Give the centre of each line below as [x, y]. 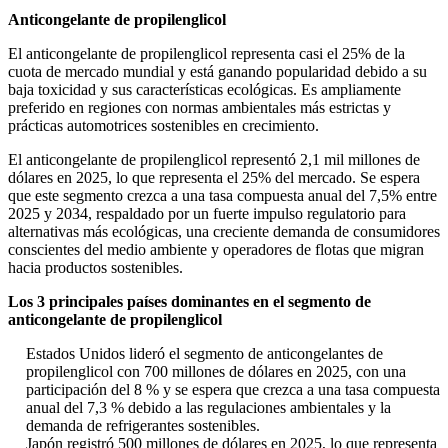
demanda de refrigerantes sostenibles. [143, 426]
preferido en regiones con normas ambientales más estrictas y [199, 108]
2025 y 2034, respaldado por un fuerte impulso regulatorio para [207, 214]
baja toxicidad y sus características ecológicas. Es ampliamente [204, 90]
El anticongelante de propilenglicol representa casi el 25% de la [206, 54]
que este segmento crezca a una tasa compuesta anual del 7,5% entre [222, 196]
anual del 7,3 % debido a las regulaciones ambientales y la [208, 408]
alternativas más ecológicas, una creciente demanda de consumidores [224, 232]
